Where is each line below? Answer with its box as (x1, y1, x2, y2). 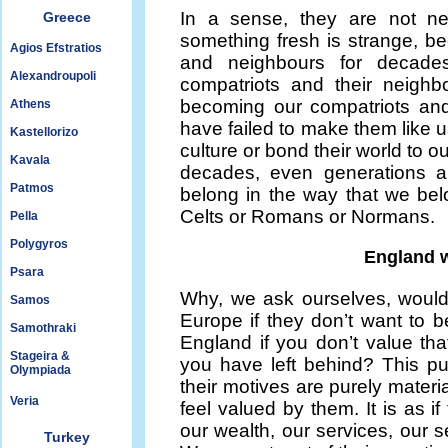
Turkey (44, 429, 90, 445)
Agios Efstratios (10, 41, 102, 55)
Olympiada (10, 363, 71, 377)
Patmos (10, 181, 54, 195)
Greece (43, 9, 91, 25)
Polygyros (10, 237, 68, 251)
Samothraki (10, 321, 76, 335)
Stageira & (10, 349, 70, 363)
